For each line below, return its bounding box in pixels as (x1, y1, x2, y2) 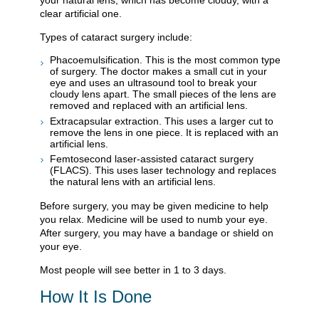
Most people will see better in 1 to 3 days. (40, 264, 226, 276)
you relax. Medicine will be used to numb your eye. (40, 214, 268, 226)
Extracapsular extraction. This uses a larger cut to (50, 115, 273, 127)
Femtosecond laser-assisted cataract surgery (50, 153, 253, 165)
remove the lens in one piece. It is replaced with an (50, 126, 278, 138)
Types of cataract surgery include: (40, 31, 192, 43)
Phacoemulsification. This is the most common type (50, 54, 281, 66)
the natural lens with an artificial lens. (50, 176, 216, 188)
